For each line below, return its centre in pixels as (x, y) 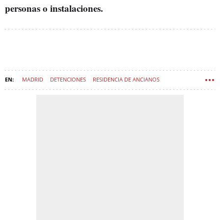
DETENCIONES (68, 79)
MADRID (33, 79)
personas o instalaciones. (54, 8)
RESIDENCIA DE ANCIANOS (126, 79)
